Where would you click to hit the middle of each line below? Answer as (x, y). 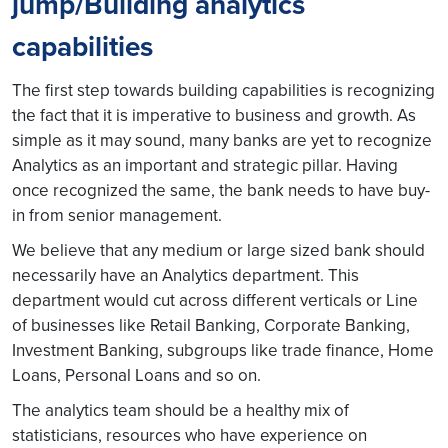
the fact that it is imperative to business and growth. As (214, 115)
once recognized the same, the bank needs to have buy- (221, 190)
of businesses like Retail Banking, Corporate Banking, (211, 325)
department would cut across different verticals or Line (215, 300)
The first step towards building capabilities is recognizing (223, 90)
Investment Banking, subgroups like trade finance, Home (223, 350)
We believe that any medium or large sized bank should (218, 250)
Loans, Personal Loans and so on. (136, 375)
